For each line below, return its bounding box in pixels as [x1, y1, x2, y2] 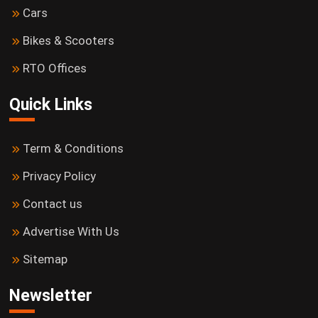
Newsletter [9, 286, 92, 306]
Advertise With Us [22, 224, 119, 239]
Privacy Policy [22, 169, 96, 184]
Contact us [22, 197, 82, 212]
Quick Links [9, 94, 92, 114]
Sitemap [22, 252, 67, 267]
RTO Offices [22, 60, 87, 75]
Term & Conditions [22, 141, 124, 156]
